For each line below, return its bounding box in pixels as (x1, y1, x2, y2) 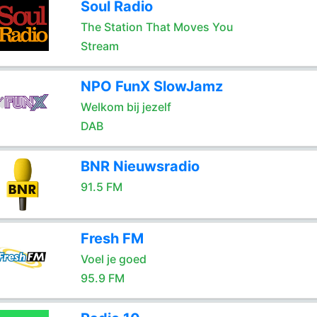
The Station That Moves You (80, 20, 234, 34)
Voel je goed (80, 252, 146, 266)
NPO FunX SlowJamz (80, 78, 223, 95)
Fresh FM (80, 230, 144, 247)
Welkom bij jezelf (80, 100, 171, 114)
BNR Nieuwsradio (80, 158, 200, 175)
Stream (80, 39, 119, 53)
